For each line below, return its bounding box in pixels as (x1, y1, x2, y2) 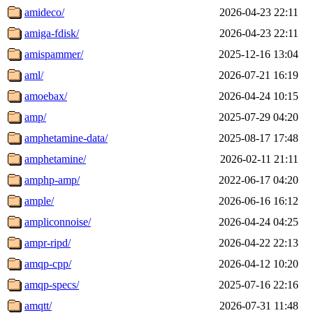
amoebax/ (24, 89, 67, 102)
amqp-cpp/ (24, 257, 71, 270)
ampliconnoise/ (24, 215, 91, 228)
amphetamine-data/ (24, 131, 108, 144)
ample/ (24, 194, 54, 207)
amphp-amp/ (24, 173, 80, 186)
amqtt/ (24, 299, 52, 312)
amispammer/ (24, 48, 83, 60)
